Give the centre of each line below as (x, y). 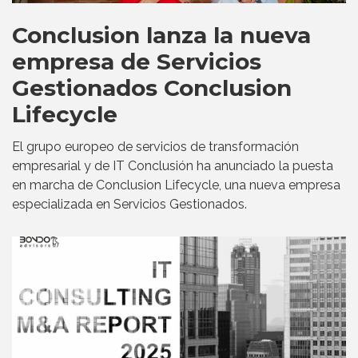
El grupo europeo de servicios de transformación (155, 147)
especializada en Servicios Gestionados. (129, 205)
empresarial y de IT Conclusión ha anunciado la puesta (173, 166)
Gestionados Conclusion (152, 88)
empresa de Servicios (137, 62)
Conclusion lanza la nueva (161, 36)
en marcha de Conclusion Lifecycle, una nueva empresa (176, 185)
